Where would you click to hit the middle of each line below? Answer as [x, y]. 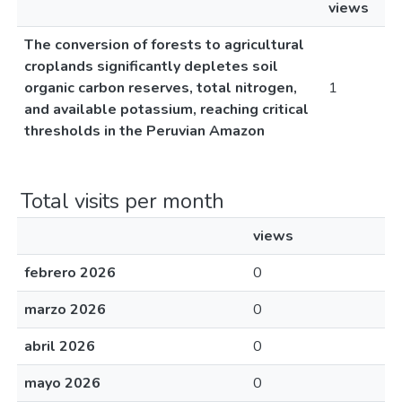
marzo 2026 [65, 310]
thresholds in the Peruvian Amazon [144, 131]
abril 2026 [60, 346]
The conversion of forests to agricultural [164, 45]
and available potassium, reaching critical [166, 109]
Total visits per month [122, 201]
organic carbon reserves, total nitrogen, [161, 88]
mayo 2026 [62, 383]
